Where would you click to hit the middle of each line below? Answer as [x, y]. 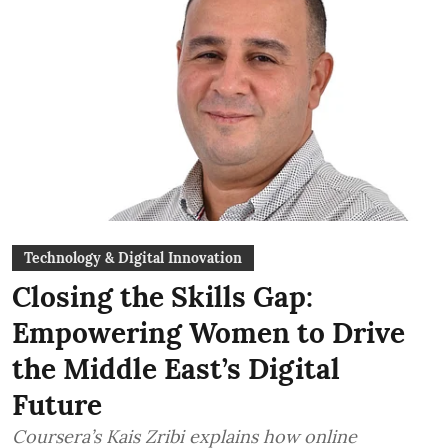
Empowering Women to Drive [208, 333]
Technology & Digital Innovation [133, 258]
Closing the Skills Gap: [162, 297]
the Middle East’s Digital [176, 369]
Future [57, 405]
